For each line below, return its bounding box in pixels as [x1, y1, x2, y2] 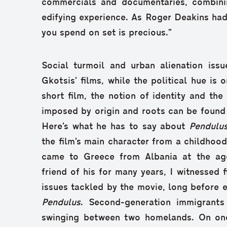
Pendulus [42, 198, 81, 208]
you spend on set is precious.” [42, 28, 172, 38]
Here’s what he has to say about [42, 122, 189, 132]
